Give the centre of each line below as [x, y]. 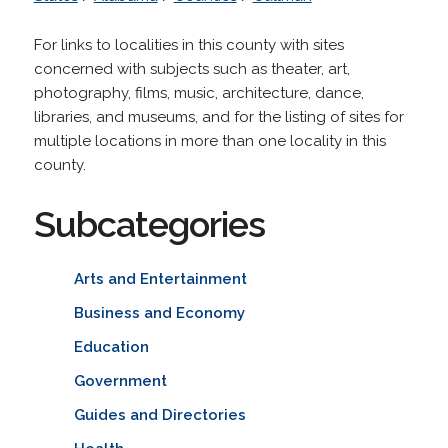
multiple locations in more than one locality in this [209, 140]
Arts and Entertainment [160, 278]
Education [111, 346]
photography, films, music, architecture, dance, [198, 92]
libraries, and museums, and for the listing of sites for [218, 116]
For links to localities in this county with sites [188, 44]
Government [120, 380]
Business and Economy [159, 312]
